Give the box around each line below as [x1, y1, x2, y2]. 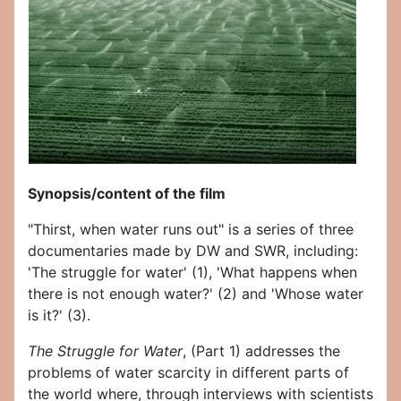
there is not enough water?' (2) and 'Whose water [28, 285, 363, 303]
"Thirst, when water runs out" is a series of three [28, 220, 354, 239]
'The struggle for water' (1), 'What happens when [28, 263, 357, 282]
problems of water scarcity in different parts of [28, 363, 349, 382]
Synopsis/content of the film [28, 184, 226, 203]
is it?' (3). [28, 306, 90, 325]
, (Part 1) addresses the [183, 342, 340, 361]
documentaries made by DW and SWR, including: [28, 242, 358, 260]
